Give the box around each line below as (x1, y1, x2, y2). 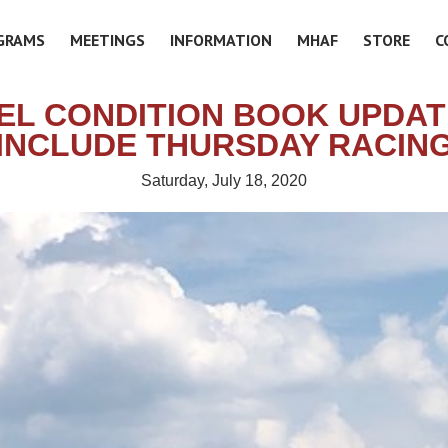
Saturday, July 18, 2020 (141, 172, 307, 189)
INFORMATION (170, 29, 273, 50)
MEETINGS (70, 29, 146, 50)
